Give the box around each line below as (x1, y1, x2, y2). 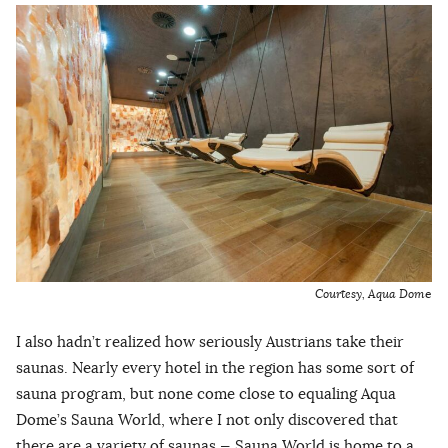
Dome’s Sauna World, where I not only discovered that (16, 410, 398, 430)
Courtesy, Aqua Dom (315, 285, 425, 302)
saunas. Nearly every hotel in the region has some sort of (16, 358, 414, 378)
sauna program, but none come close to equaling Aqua (16, 384, 396, 404)
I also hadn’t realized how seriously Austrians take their (16, 332, 404, 352)
